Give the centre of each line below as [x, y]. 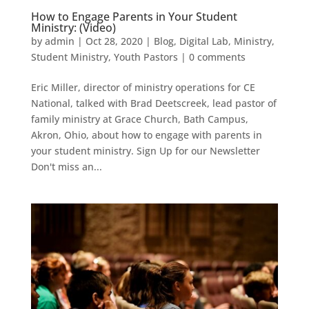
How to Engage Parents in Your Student [134, 16]
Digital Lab [203, 41]
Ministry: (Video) [73, 27]
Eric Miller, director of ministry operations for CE [143, 87]
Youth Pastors [146, 57]
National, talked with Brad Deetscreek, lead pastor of [153, 103]
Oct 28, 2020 [114, 41]
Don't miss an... [66, 166]
